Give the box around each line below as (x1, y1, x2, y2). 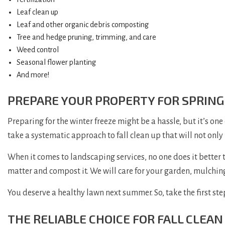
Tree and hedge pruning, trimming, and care (16, 33, 156, 41)
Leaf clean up (16, 8, 58, 16)
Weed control (16, 45, 59, 54)
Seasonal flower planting (16, 58, 96, 66)
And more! (16, 70, 49, 79)
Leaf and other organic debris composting (16, 20, 149, 29)
